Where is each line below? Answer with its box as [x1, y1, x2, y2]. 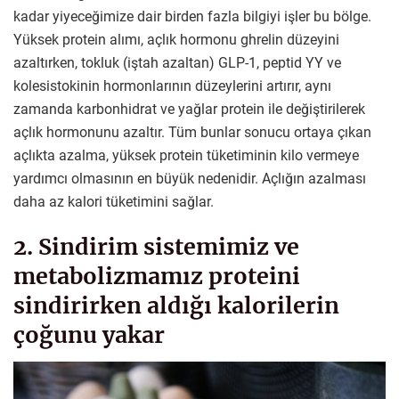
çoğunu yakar [13, 321, 165, 350]
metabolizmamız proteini [13, 262, 300, 291]
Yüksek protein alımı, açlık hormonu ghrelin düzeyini [13, 31, 339, 49]
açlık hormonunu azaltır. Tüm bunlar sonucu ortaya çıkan [13, 124, 371, 142]
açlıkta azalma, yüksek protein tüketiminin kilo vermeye [13, 147, 359, 165]
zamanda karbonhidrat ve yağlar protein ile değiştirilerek [13, 101, 365, 118]
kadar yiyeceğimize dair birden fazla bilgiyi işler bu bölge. [13, 8, 371, 26]
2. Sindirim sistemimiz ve [13, 232, 299, 262]
